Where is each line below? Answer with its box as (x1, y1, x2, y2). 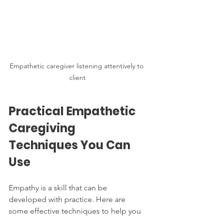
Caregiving (9, 120, 78, 136)
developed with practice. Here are (9, 194, 127, 204)
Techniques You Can (9, 137, 133, 153)
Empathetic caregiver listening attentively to (10, 61, 145, 70)
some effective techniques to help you (9, 206, 143, 216)
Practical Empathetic (9, 103, 138, 119)
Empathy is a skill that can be (9, 183, 109, 192)
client (69, 73, 86, 82)
